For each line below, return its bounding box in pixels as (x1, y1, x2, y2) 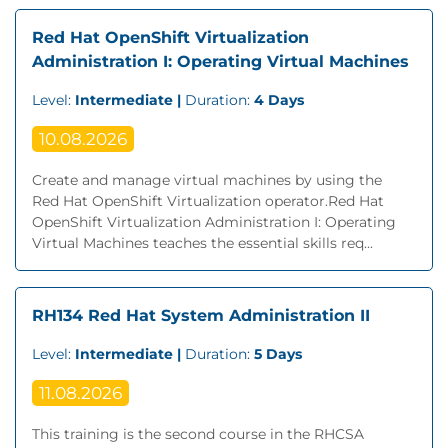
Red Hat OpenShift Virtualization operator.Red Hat (32, 192, 384, 210)
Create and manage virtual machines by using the (32, 171, 382, 189)
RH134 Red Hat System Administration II (32, 306, 370, 325)
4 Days (254, 91, 304, 109)
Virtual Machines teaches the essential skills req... (32, 234, 373, 252)
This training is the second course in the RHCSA (32, 425, 364, 443)
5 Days (254, 345, 302, 363)
